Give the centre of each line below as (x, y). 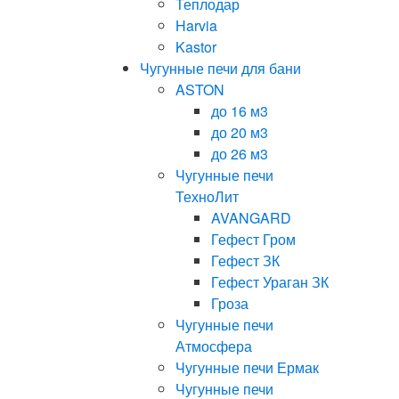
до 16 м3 (240, 111)
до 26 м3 (240, 154)
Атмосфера (214, 346)
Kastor (196, 47)
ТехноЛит (207, 196)
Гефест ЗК (245, 261)
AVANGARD (251, 218)
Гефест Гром (253, 239)
